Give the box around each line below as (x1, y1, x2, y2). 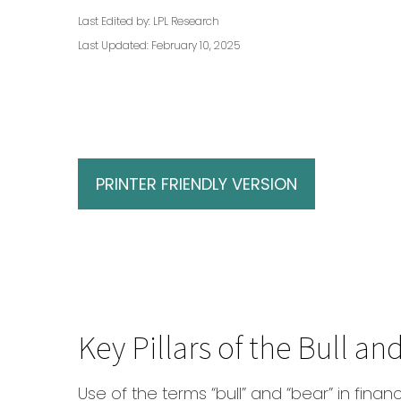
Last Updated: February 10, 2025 (78, 38, 240, 53)
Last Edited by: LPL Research (78, 13, 219, 29)
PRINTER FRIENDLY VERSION (96, 173, 297, 195)
